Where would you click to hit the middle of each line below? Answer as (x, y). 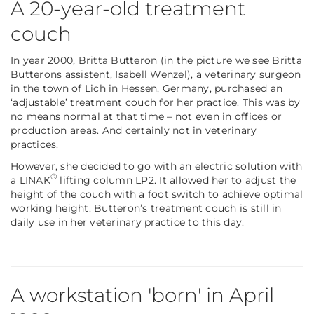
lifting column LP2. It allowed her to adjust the (177, 180)
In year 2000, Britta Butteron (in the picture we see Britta (156, 60)
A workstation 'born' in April (142, 295)
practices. (35, 144)
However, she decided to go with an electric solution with (157, 166)
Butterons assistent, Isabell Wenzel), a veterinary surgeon (156, 74)
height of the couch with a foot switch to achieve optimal (157, 194)
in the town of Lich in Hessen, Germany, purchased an (146, 88)
